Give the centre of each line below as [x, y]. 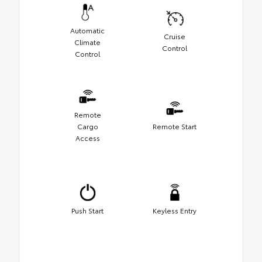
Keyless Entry [175, 211]
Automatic [87, 30]
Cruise [175, 36]
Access [87, 138]
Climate [87, 42]
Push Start [87, 211]
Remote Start [175, 126]
